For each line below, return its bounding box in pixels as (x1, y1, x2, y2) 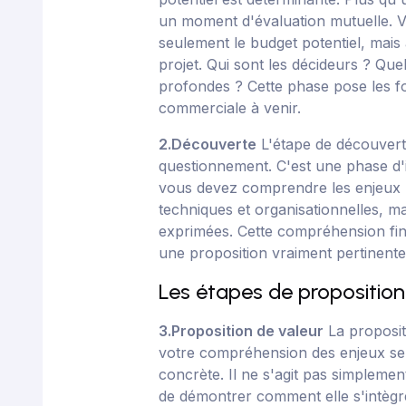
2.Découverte (159, 135, 257, 153)
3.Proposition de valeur (159, 322, 324, 340)
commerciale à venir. (159, 99, 302, 117)
